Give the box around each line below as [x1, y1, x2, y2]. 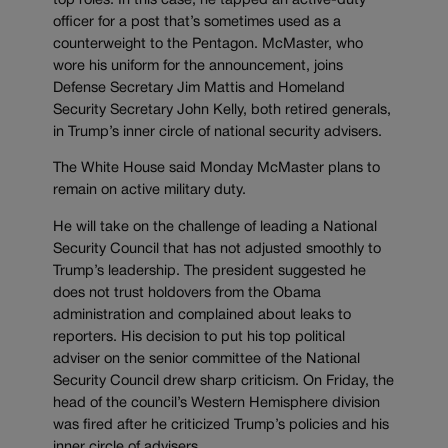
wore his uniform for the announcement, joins [53, 59, 343, 73]
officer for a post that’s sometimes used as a [53, 15, 341, 29]
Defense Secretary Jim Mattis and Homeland [53, 81, 345, 95]
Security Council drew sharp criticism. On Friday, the [53, 374, 394, 388]
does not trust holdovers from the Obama [53, 286, 321, 300]
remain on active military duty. [53, 184, 246, 198]
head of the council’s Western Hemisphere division [53, 396, 380, 410]
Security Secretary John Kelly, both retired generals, [53, 103, 391, 117]
